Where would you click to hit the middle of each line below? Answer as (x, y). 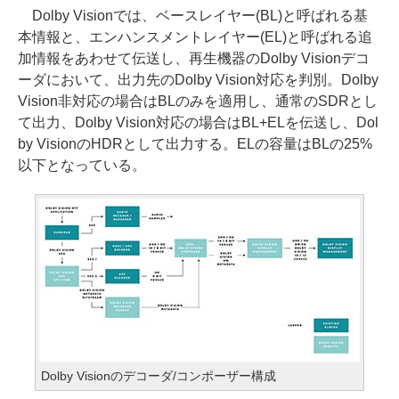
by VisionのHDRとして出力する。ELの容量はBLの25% (195, 144)
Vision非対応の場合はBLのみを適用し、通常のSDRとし (198, 101)
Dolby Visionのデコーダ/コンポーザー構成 (159, 376)
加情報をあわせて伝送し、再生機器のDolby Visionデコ (194, 58)
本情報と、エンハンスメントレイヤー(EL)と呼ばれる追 (195, 37)
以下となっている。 (82, 165)
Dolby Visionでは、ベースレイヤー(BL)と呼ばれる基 (193, 16)
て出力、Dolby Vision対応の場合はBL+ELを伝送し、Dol (198, 122)
